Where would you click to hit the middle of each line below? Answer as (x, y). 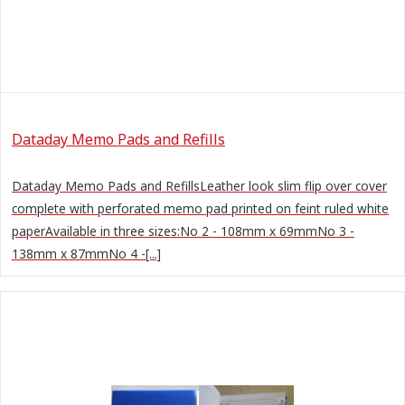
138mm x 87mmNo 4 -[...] (86, 253)
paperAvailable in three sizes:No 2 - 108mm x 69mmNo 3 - (183, 231)
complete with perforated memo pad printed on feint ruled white (200, 208)
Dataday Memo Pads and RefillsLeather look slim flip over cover (199, 185)
